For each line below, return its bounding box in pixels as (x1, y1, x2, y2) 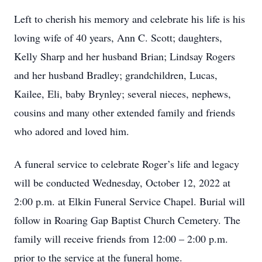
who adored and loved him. (14, 124, 129, 138)
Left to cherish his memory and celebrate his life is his (14, 12, 245, 26)
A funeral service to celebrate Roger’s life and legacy (14, 157, 239, 171)
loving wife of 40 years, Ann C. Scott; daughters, (14, 30, 222, 44)
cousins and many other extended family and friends (14, 105, 235, 119)
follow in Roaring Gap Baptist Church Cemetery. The (14, 213, 240, 227)
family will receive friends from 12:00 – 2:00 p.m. (14, 232, 228, 246)
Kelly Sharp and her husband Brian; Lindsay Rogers (14, 49, 235, 63)
